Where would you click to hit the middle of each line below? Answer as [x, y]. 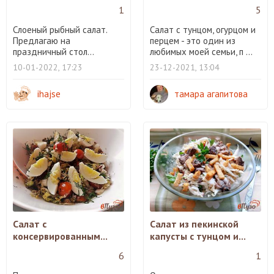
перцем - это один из [193, 40]
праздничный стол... [54, 51]
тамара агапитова [211, 94]
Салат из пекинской [194, 224]
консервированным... [60, 236]
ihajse [49, 94]
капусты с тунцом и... [198, 236]
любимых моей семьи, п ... [201, 51]
